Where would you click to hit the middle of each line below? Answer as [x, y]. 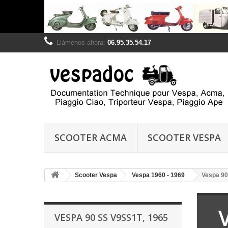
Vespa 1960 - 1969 [158, 175]
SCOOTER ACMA [91, 137]
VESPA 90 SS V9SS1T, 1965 [111, 217]
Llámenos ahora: [82, 42]
